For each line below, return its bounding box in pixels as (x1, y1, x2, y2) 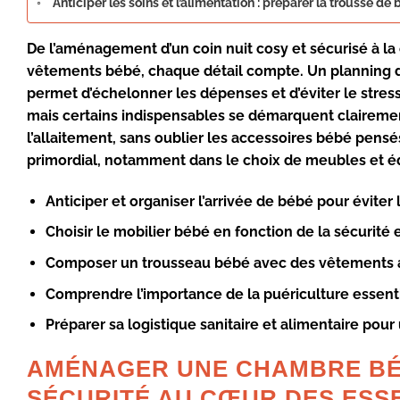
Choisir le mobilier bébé (45, 223, 210, 241)
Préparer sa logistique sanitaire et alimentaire (45, 316, 359, 334)
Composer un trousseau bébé (45, 254, 250, 271)
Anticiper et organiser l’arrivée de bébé (45, 192, 313, 210)
